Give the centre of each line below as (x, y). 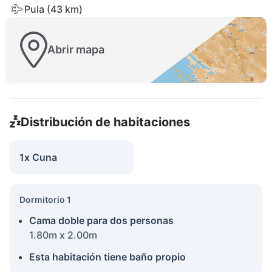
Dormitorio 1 (45, 199)
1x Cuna (38, 157)
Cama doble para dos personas (101, 220)
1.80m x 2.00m (63, 235)
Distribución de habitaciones (105, 122)
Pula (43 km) (53, 9)
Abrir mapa (76, 50)
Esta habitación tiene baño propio (107, 257)
